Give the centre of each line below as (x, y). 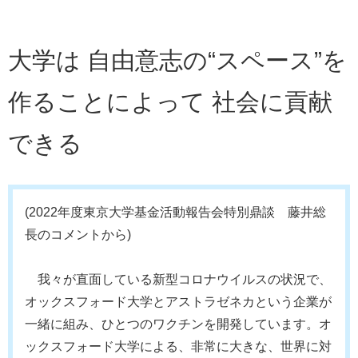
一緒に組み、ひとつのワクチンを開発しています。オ (178, 324)
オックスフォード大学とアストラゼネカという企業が (178, 301)
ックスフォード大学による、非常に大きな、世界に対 (178, 346)
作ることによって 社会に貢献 (170, 101)
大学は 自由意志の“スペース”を (177, 60)
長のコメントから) (78, 234)
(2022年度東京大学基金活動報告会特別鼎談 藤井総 (175, 212)
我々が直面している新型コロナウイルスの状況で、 (178, 279)
